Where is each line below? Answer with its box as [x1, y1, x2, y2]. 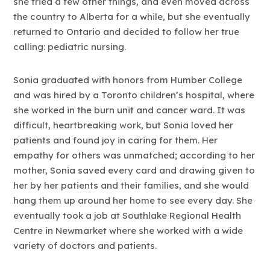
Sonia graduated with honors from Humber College [13, 74, 243, 86]
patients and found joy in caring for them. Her [13, 134, 218, 146]
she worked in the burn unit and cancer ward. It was [13, 104, 246, 116]
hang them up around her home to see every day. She [13, 194, 253, 206]
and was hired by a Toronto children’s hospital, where [13, 89, 255, 101]
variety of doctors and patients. [13, 239, 157, 251]
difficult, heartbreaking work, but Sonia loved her [13, 119, 234, 131]
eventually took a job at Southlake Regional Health [13, 209, 242, 221]
